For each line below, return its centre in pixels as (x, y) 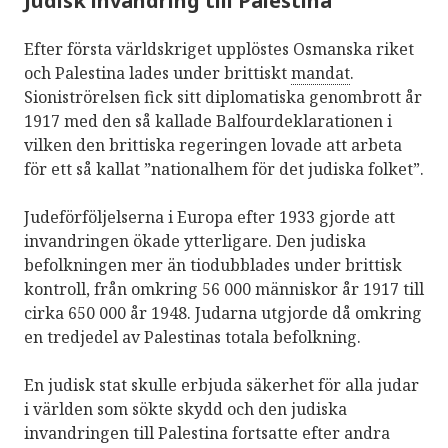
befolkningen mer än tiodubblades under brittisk (213, 265)
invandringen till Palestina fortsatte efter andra (207, 433)
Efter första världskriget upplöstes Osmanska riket (219, 49)
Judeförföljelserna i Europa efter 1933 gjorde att (209, 217)
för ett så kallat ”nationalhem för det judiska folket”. (224, 169)
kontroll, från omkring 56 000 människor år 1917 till (224, 289)
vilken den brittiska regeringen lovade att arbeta (213, 145)
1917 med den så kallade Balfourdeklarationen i (208, 121)
